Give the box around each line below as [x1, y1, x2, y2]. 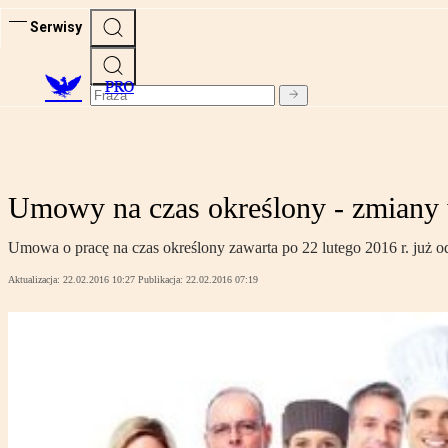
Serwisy [30, 18, 82, 35]
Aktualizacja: [8, 274, 63, 286]
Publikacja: [138, 274, 186, 286]
